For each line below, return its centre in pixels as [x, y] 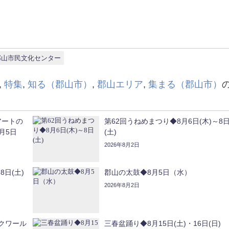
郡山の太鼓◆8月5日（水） [148, 172]
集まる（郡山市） [185, 84]
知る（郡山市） [60, 84]
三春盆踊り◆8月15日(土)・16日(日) [163, 223]
